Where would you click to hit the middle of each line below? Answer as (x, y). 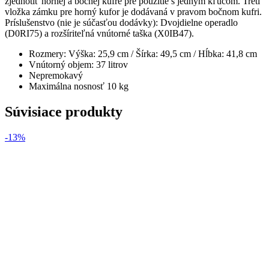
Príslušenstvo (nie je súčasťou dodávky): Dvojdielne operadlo (121, 22)
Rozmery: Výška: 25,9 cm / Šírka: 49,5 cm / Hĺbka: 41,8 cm (143, 53)
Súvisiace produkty (64, 111)
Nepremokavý (56, 75)
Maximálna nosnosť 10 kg (79, 86)
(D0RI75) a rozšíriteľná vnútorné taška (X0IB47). (99, 33)
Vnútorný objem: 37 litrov (78, 64)
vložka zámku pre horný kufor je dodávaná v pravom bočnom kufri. (133, 11)
